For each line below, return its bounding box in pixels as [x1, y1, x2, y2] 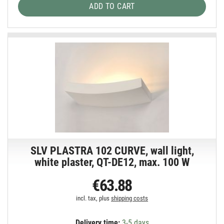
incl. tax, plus [76, 194, 111, 202]
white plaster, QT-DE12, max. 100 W [34, 155, 190, 168]
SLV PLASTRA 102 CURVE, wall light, [30, 144, 194, 157]
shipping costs [111, 194, 148, 202]
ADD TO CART [89, 1, 135, 11]
